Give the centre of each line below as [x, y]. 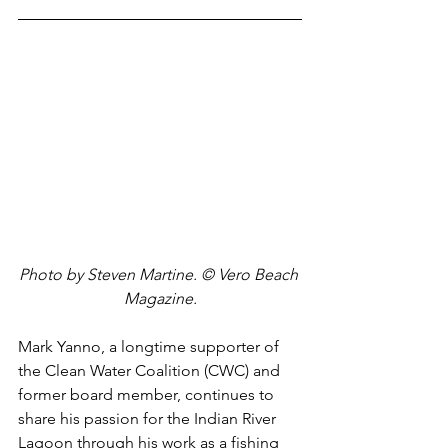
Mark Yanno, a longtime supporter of [150, 347]
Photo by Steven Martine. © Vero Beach [160, 275]
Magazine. [160, 299]
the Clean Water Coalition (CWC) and [151, 371]
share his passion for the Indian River [149, 419]
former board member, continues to [148, 395]
